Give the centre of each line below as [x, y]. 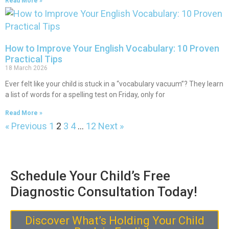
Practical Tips [34, 59]
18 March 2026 [26, 68]
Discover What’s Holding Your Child [114, 221]
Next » [111, 126]
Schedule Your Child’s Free [90, 176]
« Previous [26, 126]
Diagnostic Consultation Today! [104, 192]
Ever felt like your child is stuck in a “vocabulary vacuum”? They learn [114, 84]
